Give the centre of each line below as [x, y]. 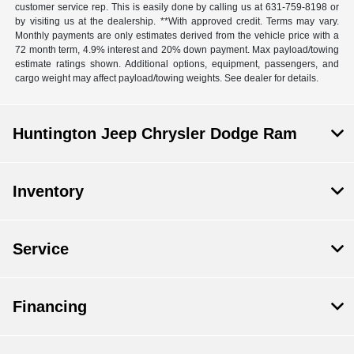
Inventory [48, 192]
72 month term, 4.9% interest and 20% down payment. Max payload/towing [177, 50]
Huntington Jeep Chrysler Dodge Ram [155, 134]
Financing [50, 307]
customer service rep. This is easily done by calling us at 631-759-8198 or [177, 8]
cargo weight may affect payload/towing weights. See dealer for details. [167, 79]
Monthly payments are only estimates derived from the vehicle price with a [177, 36]
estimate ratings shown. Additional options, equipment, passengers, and [177, 64]
